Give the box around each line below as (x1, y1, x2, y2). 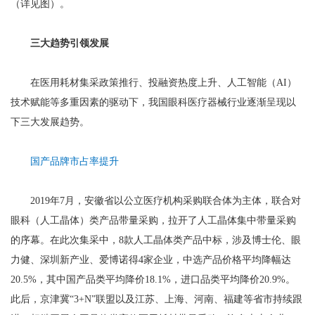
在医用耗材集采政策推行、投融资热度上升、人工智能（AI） (11, 77, 297, 88)
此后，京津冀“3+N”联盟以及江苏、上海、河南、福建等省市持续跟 (11, 294, 302, 304)
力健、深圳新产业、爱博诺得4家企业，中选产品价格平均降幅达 (11, 255, 291, 265)
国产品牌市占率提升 (30, 156, 119, 167)
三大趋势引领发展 (30, 38, 109, 49)
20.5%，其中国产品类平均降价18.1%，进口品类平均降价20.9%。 (11, 274, 295, 285)
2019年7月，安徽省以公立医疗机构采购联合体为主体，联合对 (11, 195, 301, 206)
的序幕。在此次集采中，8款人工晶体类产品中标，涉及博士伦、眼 (11, 235, 301, 245)
